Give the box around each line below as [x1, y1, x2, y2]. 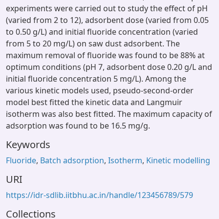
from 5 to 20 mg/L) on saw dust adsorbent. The [6, 38, 180, 49]
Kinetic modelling [146, 155, 210, 166]
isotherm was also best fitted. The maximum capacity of [6, 109, 212, 119]
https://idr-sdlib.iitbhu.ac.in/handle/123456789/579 [6, 190, 193, 200]
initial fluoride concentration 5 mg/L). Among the [6, 73, 186, 84]
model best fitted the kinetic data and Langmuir [6, 97, 182, 108]
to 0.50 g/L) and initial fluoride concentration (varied [6, 26, 198, 37]
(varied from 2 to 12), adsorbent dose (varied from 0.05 [6, 15, 209, 25]
